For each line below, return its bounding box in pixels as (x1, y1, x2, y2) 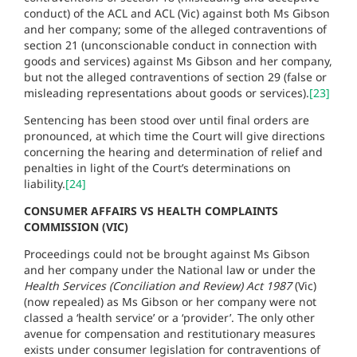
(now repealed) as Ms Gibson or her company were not (24, 293, 316, 309)
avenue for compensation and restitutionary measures (24, 325, 316, 341)
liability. (24, 175, 65, 191)
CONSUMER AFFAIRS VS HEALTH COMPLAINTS (24, 202, 278, 218)
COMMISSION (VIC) (24, 218, 128, 234)
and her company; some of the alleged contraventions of (24, 21, 327, 37)
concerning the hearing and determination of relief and (24, 143, 323, 159)
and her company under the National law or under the (24, 261, 316, 277)
